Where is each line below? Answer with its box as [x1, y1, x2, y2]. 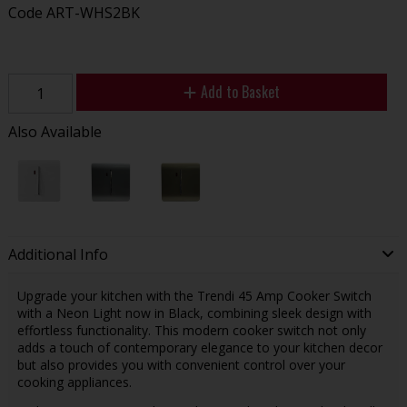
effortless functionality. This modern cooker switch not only [16, 321, 366, 339]
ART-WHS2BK [45, 2, 140, 23]
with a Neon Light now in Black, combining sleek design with [16, 303, 372, 322]
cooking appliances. [16, 372, 132, 391]
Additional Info [7, 244, 108, 265]
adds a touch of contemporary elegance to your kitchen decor [16, 338, 382, 356]
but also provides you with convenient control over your [16, 355, 345, 373]
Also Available [7, 122, 102, 143]
